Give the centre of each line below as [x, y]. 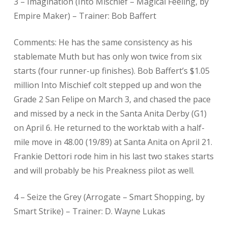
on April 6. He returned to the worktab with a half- [109, 128]
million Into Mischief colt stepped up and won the [107, 85]
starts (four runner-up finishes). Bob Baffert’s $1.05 [111, 71]
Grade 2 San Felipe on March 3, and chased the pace [112, 99]
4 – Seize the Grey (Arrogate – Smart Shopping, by [109, 197]
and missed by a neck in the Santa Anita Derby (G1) [110, 113]
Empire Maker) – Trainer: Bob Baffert [85, 16]
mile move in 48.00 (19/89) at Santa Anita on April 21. [113, 142]
